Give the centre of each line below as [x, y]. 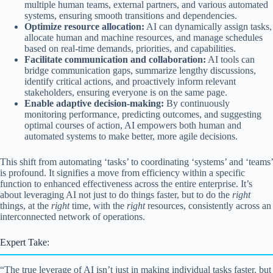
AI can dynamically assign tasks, [208, 27]
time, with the [98, 206]
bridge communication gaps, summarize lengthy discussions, [140, 71]
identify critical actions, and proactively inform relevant [130, 82]
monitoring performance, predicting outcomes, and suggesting [143, 115]
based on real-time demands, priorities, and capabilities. [130, 49]
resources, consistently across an [208, 206]
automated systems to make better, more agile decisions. [131, 136]
